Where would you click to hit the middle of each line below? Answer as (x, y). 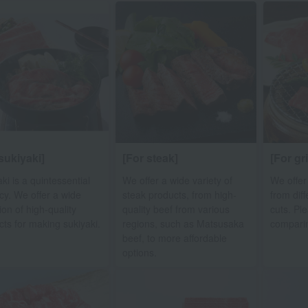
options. (139, 252)
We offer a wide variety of (177, 180)
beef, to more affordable (174, 238)
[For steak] (150, 157)
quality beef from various (176, 209)
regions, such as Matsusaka (183, 223)
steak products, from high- (179, 194)
